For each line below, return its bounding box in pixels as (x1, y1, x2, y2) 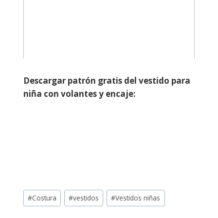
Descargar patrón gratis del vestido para (23, 75, 190, 87)
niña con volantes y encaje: (23, 88, 136, 100)
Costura (32, 193, 57, 203)
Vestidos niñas (115, 193, 161, 203)
